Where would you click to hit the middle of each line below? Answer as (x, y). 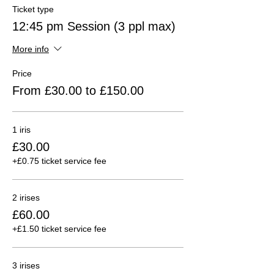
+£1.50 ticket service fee (59, 228)
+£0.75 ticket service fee (59, 161)
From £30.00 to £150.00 (78, 90)
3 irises (26, 265)
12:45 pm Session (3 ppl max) (94, 26)
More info (31, 49)
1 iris (21, 129)
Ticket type (33, 9)
